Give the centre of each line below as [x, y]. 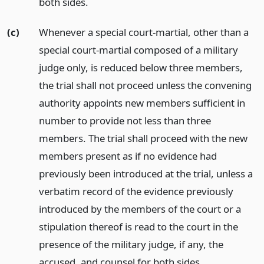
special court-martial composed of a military [138, 49]
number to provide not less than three [125, 120]
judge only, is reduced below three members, [141, 67]
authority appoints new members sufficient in [142, 103]
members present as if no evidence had [128, 156]
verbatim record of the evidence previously [136, 191]
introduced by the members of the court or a [140, 209]
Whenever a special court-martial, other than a [143, 32]
